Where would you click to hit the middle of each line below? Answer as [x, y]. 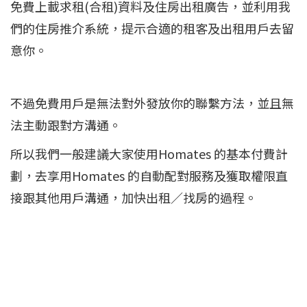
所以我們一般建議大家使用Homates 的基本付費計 [149, 153]
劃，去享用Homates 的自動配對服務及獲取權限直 [149, 175]
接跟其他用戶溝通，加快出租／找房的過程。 [134, 197]
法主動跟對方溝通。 [66, 125]
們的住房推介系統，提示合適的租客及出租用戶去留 [152, 28]
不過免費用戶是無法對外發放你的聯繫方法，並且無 [152, 103]
